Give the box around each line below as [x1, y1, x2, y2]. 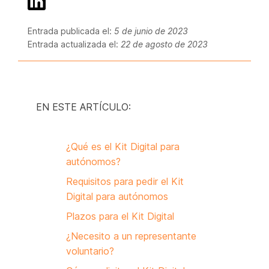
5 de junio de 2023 [114, 26, 188, 36]
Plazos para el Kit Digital [66, 210, 174, 222]
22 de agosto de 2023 [121, 39, 208, 49]
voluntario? [66, 245, 114, 257]
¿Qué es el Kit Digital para [66, 141, 180, 153]
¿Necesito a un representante [66, 230, 196, 242]
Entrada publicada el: [28, 26, 114, 36]
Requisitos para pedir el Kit [66, 175, 184, 187]
